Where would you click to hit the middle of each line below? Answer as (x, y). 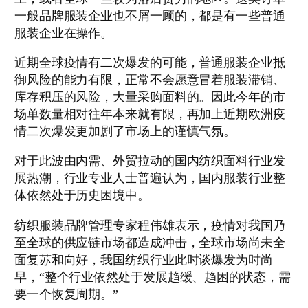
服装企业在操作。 (64, 33)
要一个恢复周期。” (66, 294)
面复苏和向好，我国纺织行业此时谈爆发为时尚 (143, 260)
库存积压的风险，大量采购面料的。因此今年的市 (150, 97)
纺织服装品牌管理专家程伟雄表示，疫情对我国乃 (150, 225)
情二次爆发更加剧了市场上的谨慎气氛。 (125, 132)
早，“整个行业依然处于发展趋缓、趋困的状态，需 (152, 277)
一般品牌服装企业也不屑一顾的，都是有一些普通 (150, 15)
